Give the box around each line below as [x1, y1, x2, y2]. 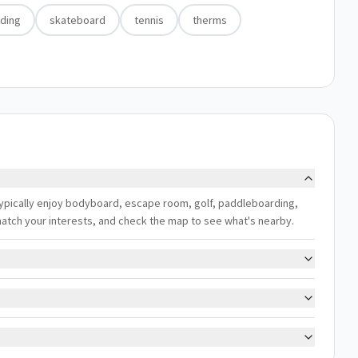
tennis [134, 13, 164, 27]
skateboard [50, 13, 105, 27]
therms [193, 13, 227, 27]
